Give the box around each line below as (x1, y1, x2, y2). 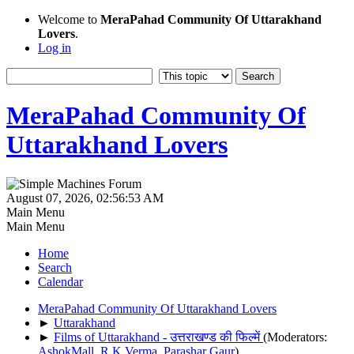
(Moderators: (263, 330, 327, 344)
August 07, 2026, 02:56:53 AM (6, 190, 164, 205)
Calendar (38, 274, 83, 288)
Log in (38, 41, 71, 55)
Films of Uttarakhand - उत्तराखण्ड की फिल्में (54, 330, 263, 344)
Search (38, 260, 72, 274)
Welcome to (38, 13, 100, 26)
